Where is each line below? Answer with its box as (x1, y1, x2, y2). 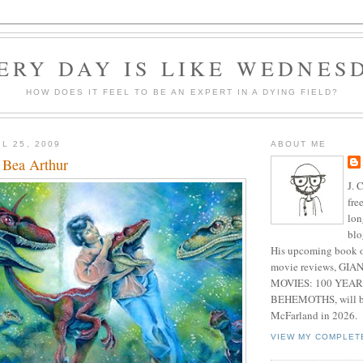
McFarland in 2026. (271, 307, 357, 322)
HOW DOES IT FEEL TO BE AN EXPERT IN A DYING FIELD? (25, 87, 340, 96)
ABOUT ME (271, 139, 327, 148)
